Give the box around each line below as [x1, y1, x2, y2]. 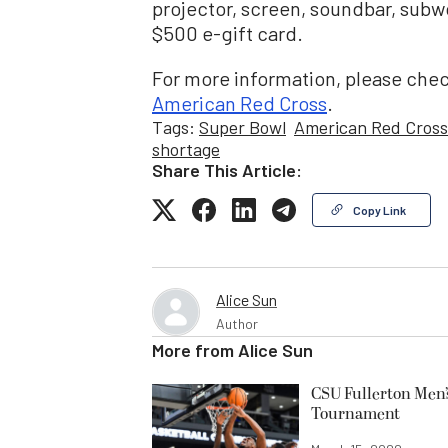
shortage [152, 137, 220, 160]
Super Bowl [199, 115, 286, 138]
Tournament [311, 401, 400, 426]
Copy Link [353, 202, 406, 217]
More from [152, 338, 238, 361]
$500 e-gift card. [152, 20, 303, 45]
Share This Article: [152, 158, 302, 181]
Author [216, 314, 258, 332]
